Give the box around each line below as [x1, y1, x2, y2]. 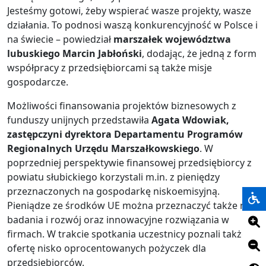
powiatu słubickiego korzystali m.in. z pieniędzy [7, 170, 220, 184]
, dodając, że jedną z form [142, 47, 256, 61]
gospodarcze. [7, 75, 68, 89]
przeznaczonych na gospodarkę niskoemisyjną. [7, 185, 220, 198]
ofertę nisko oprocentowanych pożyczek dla [7, 242, 206, 255]
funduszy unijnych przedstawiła [7, 113, 151, 127]
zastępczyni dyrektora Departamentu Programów [7, 128, 243, 141]
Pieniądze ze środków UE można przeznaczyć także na [7, 199, 251, 213]
